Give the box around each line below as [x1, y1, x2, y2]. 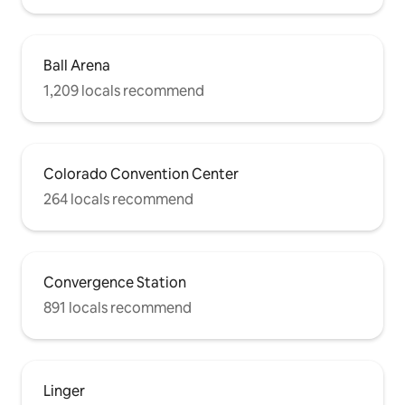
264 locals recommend [43, 190, 193, 210]
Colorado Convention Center [43, 165, 239, 184]
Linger [43, 381, 85, 401]
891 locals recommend [43, 298, 192, 318]
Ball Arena [43, 56, 110, 76]
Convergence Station [43, 273, 186, 293]
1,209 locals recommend [43, 81, 204, 101]
